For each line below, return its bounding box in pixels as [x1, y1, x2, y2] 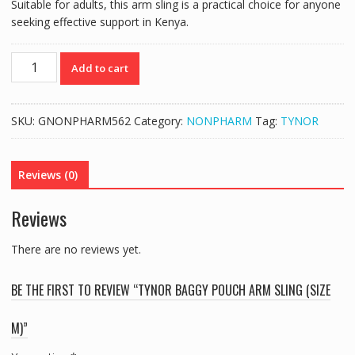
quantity [10, 174, 52, 190]
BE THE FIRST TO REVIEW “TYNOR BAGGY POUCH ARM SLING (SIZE [10, 280, 330, 300]
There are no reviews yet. [10, 241, 141, 257]
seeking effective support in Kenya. [10, 14, 189, 30]
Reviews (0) [17, 167, 78, 183]
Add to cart [71, 61, 129, 76]
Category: [133, 113, 186, 129]
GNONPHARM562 [37, 113, 131, 129]
